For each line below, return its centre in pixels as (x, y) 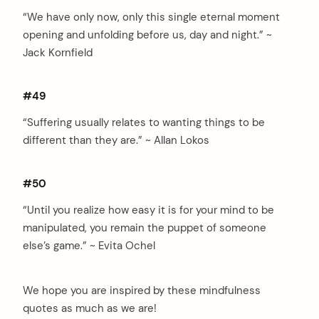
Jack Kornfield (58, 53)
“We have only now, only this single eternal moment (151, 17)
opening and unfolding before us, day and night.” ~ (147, 35)
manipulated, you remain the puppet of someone (145, 228)
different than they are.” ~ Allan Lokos (116, 140)
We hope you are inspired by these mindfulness (142, 291)
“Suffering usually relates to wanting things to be (144, 122)
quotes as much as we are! (90, 309)
